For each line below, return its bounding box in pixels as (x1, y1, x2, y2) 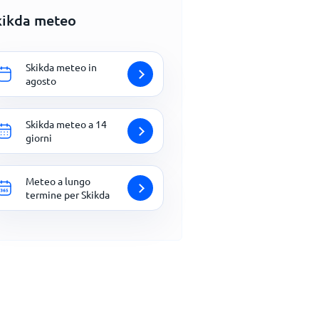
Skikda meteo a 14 (26, 117, 107, 130)
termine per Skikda (26, 188, 110, 201)
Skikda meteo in (26, 61, 97, 73)
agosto (26, 74, 56, 87)
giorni (26, 131, 52, 144)
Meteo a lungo (26, 174, 90, 187)
